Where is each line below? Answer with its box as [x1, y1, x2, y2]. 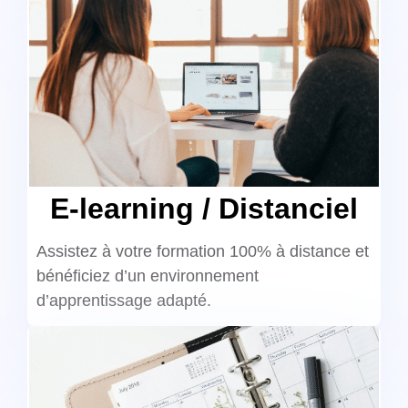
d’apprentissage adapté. [36, 291, 211, 310]
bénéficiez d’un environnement [36, 266, 259, 285]
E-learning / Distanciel [50, 191, 358, 225]
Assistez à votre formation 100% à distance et [36, 241, 369, 260]
